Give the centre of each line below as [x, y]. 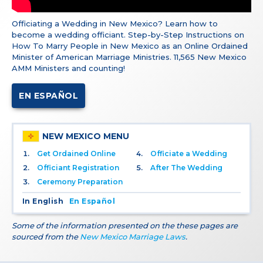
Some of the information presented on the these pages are [125, 226]
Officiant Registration [78, 168]
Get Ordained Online [76, 154]
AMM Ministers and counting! [68, 68]
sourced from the [46, 237]
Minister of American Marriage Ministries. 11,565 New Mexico [129, 57]
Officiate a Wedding [189, 154]
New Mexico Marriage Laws [133, 237]
